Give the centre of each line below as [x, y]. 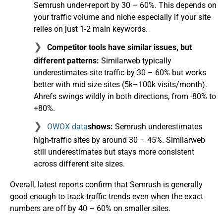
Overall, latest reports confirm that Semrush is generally [106, 185]
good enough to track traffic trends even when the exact [107, 197]
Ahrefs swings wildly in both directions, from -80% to [125, 97]
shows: [100, 127]
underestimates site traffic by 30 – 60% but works [120, 73]
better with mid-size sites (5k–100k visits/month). [120, 85]
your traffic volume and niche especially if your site [122, 17]
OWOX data [67, 127]
